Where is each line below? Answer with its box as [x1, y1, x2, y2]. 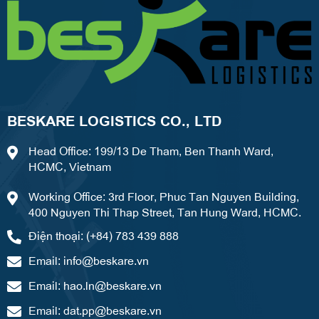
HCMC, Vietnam [28, 157, 111, 174]
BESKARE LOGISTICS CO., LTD [7, 110, 221, 130]
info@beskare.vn [63, 252, 149, 268]
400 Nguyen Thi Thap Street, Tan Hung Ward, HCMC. [28, 203, 301, 219]
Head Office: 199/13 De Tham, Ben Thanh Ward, [28, 142, 273, 158]
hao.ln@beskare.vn [63, 277, 162, 293]
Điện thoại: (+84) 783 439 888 [28, 227, 179, 244]
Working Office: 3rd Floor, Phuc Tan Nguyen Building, [28, 187, 299, 204]
